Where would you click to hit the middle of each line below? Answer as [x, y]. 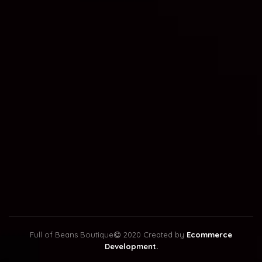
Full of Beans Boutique [72, 235]
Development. [131, 247]
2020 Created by [154, 235]
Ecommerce [209, 235]
